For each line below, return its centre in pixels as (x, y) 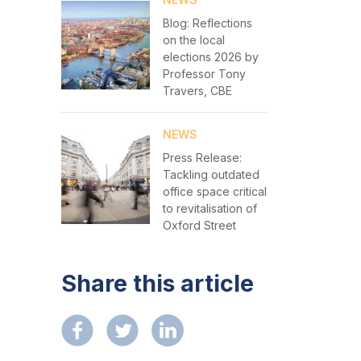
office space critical (214, 191)
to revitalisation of (210, 208)
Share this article (157, 283)
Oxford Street (199, 225)
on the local (193, 40)
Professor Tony (204, 74)
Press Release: (202, 158)
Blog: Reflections (207, 23)
